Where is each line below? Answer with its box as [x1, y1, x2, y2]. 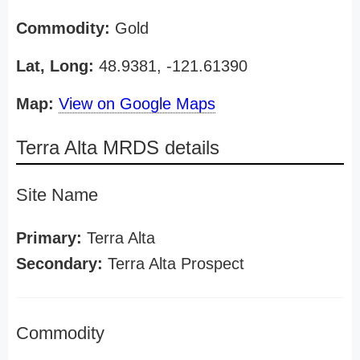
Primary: [16, 229, 82, 247]
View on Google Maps [59, 95, 215, 112]
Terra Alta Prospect [103, 255, 244, 272]
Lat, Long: [16, 57, 94, 75]
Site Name [16, 185, 98, 205]
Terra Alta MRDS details [16, 137, 219, 158]
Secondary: [16, 255, 103, 272]
